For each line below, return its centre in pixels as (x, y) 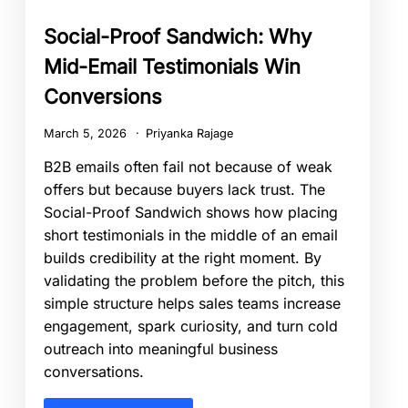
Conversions (103, 96)
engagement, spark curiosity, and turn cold (191, 326)
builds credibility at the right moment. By (183, 257)
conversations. (94, 371)
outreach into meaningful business (161, 348)
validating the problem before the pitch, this (194, 280)
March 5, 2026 (87, 133)
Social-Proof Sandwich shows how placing (191, 212)
